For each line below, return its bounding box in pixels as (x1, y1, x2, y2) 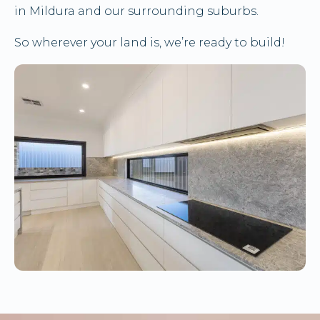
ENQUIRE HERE (114, 119, 206, 132)
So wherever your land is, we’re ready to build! (14, 36, 285, 50)
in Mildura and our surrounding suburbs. (14, 4, 259, 19)
